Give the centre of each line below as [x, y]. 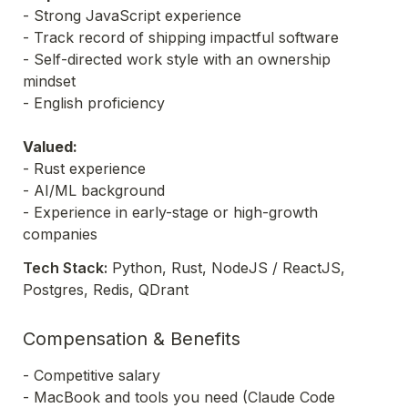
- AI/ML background [98, 190]
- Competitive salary [92, 375]
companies [60, 234]
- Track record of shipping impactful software [183, 37]
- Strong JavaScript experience [132, 15]
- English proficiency [94, 103]
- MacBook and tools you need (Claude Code [179, 397]
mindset [51, 81]
